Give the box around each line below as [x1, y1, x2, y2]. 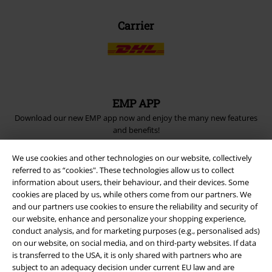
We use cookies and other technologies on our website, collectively [12, 152, 252, 163]
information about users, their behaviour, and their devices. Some [12, 176, 249, 188]
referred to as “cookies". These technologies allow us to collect [12, 164, 234, 175]
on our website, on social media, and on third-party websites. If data [12, 237, 256, 248]
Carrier [118, 18, 154, 33]
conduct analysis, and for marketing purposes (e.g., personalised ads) [12, 225, 260, 236]
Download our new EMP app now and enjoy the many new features [15, 112, 257, 123]
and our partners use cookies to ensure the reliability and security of [12, 200, 257, 212]
